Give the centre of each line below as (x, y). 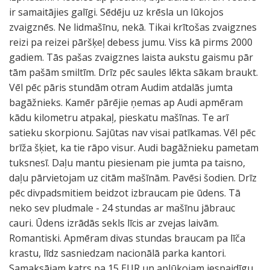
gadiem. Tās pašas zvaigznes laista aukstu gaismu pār (131, 57)
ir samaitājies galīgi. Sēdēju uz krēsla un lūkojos (116, 12)
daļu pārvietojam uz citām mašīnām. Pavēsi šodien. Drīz (133, 178)
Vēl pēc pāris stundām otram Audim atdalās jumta (121, 87)
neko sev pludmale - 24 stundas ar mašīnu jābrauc (122, 208)
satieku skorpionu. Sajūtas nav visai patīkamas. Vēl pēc (132, 133)
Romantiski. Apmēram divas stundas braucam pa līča (127, 238)
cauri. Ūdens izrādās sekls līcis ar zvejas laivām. (114, 223)
